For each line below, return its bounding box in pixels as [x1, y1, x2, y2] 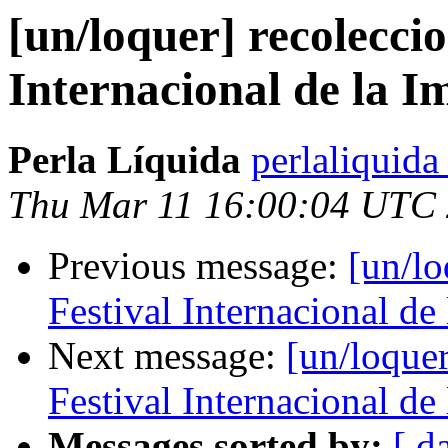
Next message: [48, 334, 286, 378]
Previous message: [48, 244, 348, 288]
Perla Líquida [8, 138, 241, 182]
